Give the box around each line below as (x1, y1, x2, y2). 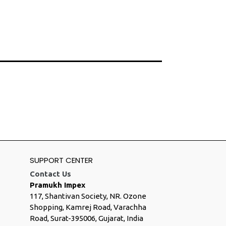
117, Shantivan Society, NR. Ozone (29, 192, 146, 201)
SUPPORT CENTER (29, 154, 93, 165)
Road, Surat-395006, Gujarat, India (29, 214, 143, 223)
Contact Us (29, 169, 71, 179)
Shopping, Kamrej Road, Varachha (29, 203, 146, 212)
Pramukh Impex (29, 181, 85, 190)
